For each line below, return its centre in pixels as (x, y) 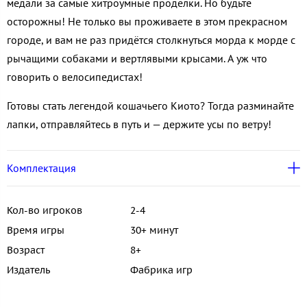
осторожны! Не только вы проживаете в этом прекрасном (147, 22)
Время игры (36, 230)
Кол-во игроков (45, 210)
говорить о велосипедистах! (75, 77)
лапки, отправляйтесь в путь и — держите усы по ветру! (139, 124)
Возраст (26, 250)
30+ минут (154, 230)
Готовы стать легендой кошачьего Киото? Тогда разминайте (150, 105)
